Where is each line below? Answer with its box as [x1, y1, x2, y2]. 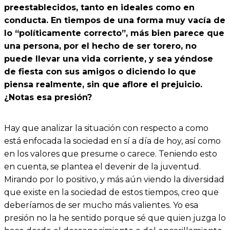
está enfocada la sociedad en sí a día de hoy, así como [4, 136, 221, 146]
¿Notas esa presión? [4, 92, 92, 102]
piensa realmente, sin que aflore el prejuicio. [4, 79, 202, 89]
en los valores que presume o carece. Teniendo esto [4, 149, 217, 159]
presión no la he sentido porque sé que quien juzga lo [4, 213, 226, 223]
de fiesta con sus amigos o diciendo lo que [4, 66, 196, 76]
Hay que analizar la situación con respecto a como [4, 123, 208, 133]
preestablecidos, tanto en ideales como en [4, 2, 195, 12]
